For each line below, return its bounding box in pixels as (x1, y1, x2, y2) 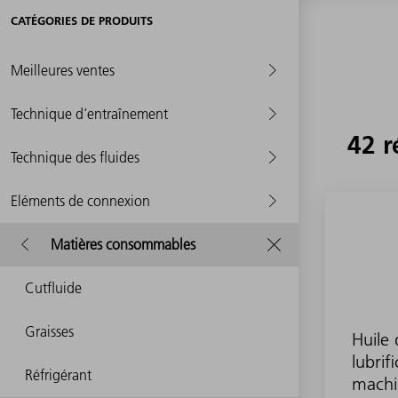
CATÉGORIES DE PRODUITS (11, 12, 153, 28)
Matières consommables (50, 235, 195, 253)
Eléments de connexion (11, 191, 150, 210)
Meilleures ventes (11, 60, 115, 79)
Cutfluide (25, 278, 82, 297)
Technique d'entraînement (11, 104, 168, 123)
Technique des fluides (11, 147, 139, 166)
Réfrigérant (25, 365, 92, 384)
